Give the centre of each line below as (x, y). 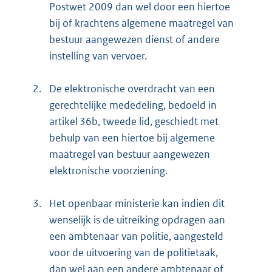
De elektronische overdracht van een (132, 88)
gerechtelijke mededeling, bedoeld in (133, 105)
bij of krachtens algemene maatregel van (141, 23)
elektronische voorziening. (108, 170)
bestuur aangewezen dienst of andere (134, 39)
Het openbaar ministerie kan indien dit (137, 203)
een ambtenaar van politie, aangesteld (136, 236)
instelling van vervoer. (98, 56)
